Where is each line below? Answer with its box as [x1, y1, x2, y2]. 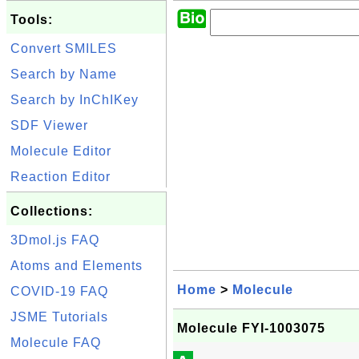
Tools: [10, 13, 53, 26]
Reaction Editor [10, 170, 111, 184]
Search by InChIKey [10, 93, 139, 107]
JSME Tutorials [10, 310, 108, 324]
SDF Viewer [10, 119, 88, 132]
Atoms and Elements [10, 259, 143, 272]
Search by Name [10, 67, 117, 81]
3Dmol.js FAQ [10, 233, 99, 247]
